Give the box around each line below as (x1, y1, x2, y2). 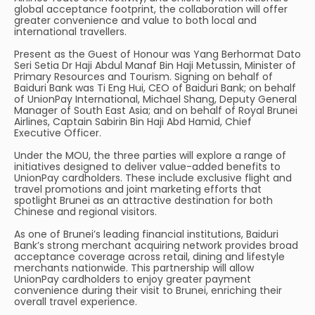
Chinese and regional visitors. (14, 205, 157, 219)
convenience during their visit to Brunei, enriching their (14, 283, 282, 297)
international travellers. (14, 25, 127, 39)
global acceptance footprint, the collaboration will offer (14, 2, 288, 16)
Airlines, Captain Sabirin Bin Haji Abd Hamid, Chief (14, 115, 252, 129)
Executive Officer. (14, 126, 101, 140)
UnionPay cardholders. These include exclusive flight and (14, 171, 292, 185)
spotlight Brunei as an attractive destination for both (14, 193, 273, 207)
